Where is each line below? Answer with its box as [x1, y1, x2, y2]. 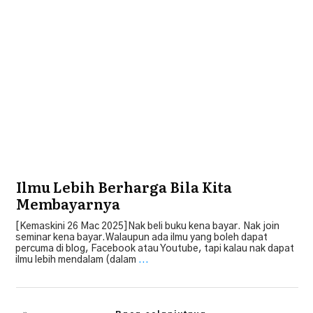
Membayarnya [16, 192, 120, 214]
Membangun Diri [225, 37, 289, 48]
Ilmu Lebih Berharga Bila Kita [16, 175, 232, 197]
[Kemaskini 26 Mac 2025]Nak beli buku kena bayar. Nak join [15, 221, 279, 231]
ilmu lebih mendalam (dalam [15, 254, 138, 265]
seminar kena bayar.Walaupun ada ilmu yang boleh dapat [15, 232, 268, 242]
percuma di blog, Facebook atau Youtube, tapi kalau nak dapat [15, 243, 294, 254]
